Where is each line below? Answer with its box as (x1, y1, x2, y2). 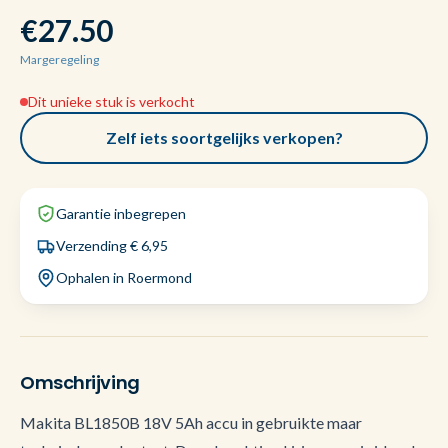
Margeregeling (20, 52, 99, 67)
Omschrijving (20, 370, 140, 395)
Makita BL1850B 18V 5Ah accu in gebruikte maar (20, 413, 362, 432)
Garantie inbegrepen (56, 205, 186, 222)
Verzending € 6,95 (56, 237, 168, 254)
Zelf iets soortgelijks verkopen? (105, 128, 343, 147)
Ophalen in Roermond (56, 269, 192, 286)
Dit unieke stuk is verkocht (28, 93, 195, 110)
